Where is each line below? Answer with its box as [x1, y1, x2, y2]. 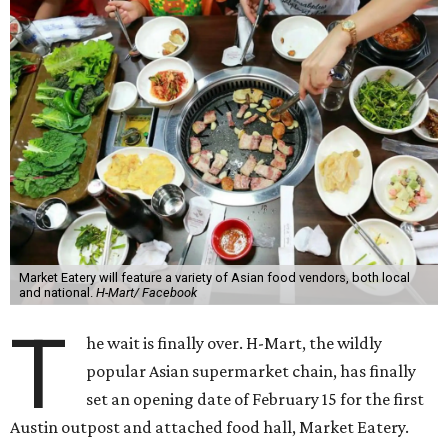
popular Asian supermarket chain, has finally [86, 361, 417, 381]
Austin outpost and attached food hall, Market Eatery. [10, 417, 409, 437]
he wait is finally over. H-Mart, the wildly [86, 333, 383, 353]
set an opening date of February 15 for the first [86, 389, 425, 409]
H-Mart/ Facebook [95, 285, 197, 300]
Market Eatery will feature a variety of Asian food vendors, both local [18, 270, 410, 285]
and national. [18, 285, 96, 300]
